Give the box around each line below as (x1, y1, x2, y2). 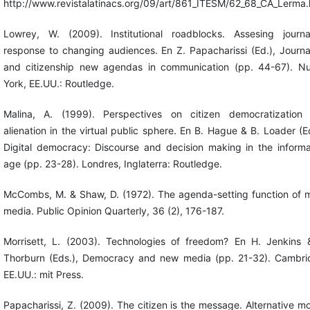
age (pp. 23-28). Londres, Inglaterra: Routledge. (3, 157, 222, 170)
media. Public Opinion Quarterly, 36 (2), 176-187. (3, 204, 224, 217)
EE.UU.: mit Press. (3, 268, 84, 280)
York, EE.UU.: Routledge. (3, 77, 114, 89)
